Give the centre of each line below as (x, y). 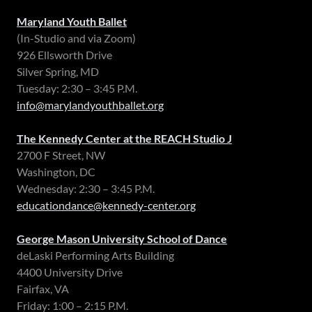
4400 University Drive (70, 272)
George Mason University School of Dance (122, 239)
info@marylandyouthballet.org (90, 105)
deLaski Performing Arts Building (95, 256)
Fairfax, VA (43, 289)
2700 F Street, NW (61, 155)
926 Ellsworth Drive (64, 55)
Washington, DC (56, 172)
